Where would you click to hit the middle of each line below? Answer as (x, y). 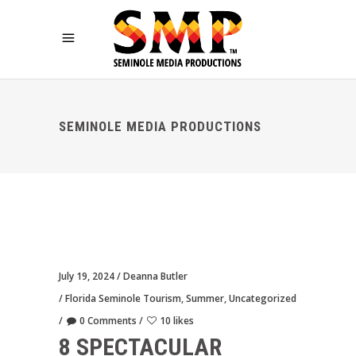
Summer (205, 298)
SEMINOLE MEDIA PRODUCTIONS (160, 126)
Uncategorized (263, 298)
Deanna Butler (155, 276)
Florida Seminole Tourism (123, 298)
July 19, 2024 (87, 276)
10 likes (177, 321)
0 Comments (108, 321)
